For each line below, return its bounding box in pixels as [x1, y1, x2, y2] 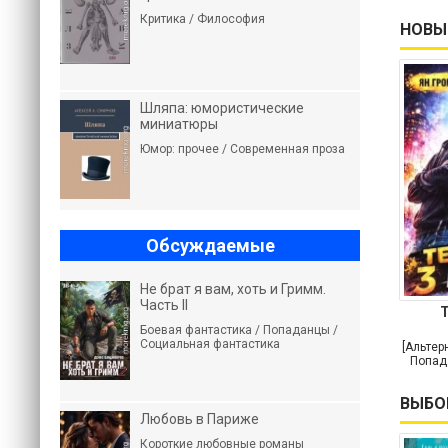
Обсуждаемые [145, 235, 275, 256]
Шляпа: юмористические [140, 100, 304, 116]
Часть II [140, 297, 188, 313]
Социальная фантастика [140, 337, 280, 351]
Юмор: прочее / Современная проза [140, 142, 345, 156]
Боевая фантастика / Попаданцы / [140, 323, 338, 337]
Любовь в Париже [140, 411, 259, 427]
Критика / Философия [140, 12, 265, 26]
